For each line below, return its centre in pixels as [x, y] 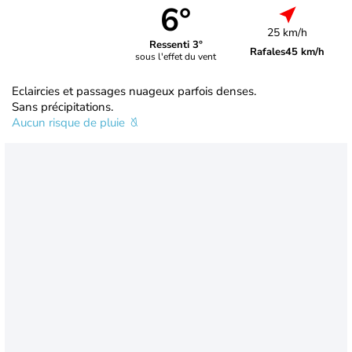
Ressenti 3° [176, 45]
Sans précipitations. [62, 106]
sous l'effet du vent [176, 57]
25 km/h [288, 32]
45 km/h [305, 51]
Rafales [268, 51]
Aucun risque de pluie [70, 122]
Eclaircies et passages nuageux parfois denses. [134, 91]
